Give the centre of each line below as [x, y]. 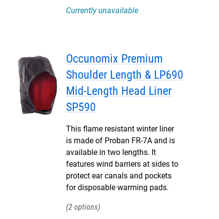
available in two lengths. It [111, 152]
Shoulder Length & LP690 [125, 75]
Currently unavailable [102, 11]
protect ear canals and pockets [119, 176]
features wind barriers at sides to [122, 164]
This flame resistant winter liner [120, 129]
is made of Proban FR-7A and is [120, 141]
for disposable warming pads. [117, 187]
